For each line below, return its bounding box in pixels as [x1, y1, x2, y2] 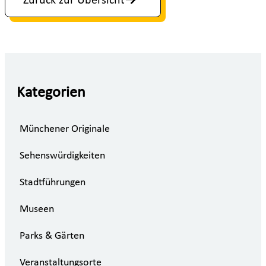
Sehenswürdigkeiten [20, 150, 105, 161]
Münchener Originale [20, 123, 110, 135]
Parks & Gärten [20, 230, 84, 242]
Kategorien [17, 85, 85, 102]
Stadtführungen [20, 177, 85, 188]
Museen [20, 204, 54, 215]
